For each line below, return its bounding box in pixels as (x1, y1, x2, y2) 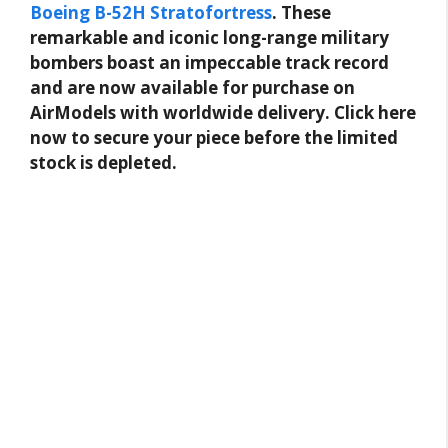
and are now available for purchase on (30, 75, 355, 99)
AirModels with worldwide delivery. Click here (30, 100, 416, 124)
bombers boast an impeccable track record (30, 50, 389, 74)
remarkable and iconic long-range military (30, 25, 389, 49)
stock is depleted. (30, 150, 177, 174)
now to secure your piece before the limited (30, 125, 398, 149)
